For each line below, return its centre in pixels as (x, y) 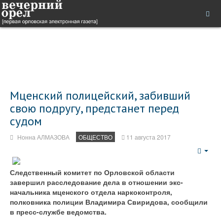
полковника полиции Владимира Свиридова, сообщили (109, 202)
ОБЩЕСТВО (95, 137)
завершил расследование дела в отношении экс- (96, 182)
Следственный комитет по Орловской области (92, 172)
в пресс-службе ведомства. (58, 212)
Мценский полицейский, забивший (100, 95)
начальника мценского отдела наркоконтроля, (91, 192)
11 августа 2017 (148, 137)
